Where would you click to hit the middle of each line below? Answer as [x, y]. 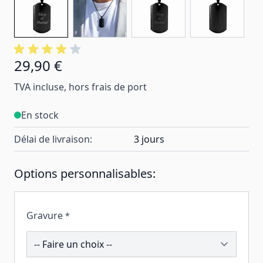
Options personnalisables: [85, 173]
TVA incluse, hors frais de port [80, 87]
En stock [40, 115]
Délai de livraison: [53, 139]
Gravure [45, 215]
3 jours [149, 139]
